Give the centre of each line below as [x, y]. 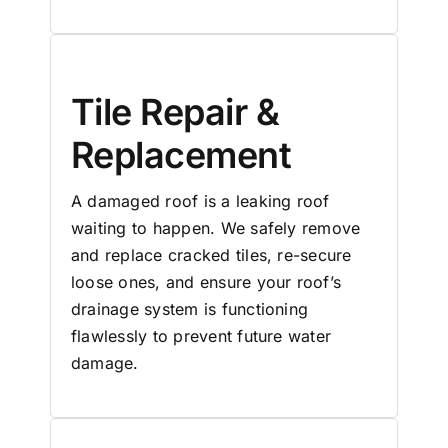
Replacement [181, 155]
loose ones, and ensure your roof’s [206, 282]
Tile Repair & [175, 112]
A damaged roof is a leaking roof [200, 201]
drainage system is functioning [190, 309]
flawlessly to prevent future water [201, 336]
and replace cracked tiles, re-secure [211, 255]
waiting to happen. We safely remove [216, 228]
